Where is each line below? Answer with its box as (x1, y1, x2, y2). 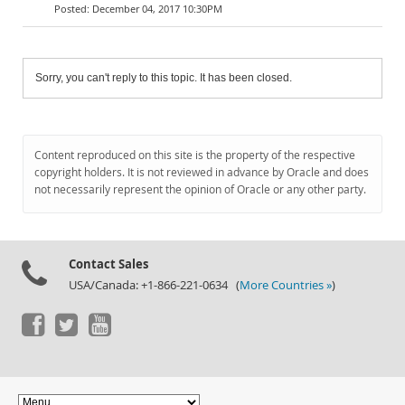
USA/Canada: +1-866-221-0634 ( (69, 278, 240, 293)
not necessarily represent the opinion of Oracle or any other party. (34, 182, 366, 197)
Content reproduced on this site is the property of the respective (34, 147, 355, 163)
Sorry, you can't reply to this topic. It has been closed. (35, 71, 292, 84)
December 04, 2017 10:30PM (92, 2, 222, 15)
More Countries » (240, 278, 332, 293)
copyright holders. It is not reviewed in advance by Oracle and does (34, 165, 369, 180)
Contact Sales (69, 256, 148, 272)
